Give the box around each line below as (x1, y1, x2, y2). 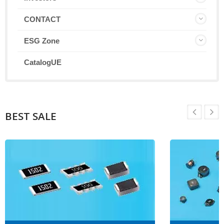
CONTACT (24, 15, 60, 24)
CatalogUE (24, 58, 61, 67)
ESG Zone (24, 36, 59, 45)
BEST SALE (5, 109, 56, 123)
